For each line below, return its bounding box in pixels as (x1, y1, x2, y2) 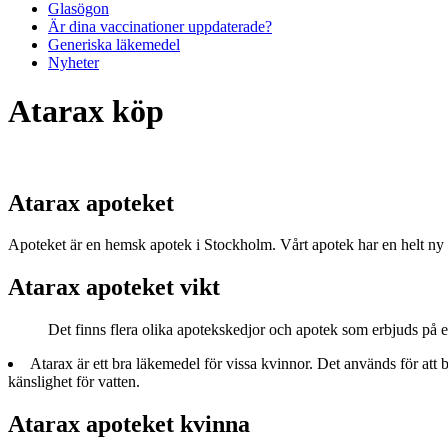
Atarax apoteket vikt (8, 274, 220, 301)
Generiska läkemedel (48, 35, 180, 53)
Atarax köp (8, 93, 164, 130)
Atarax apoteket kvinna (8, 411, 250, 438)
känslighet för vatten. (8, 373, 140, 391)
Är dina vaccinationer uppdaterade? (48, 17, 272, 35)
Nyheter (48, 53, 99, 71)
